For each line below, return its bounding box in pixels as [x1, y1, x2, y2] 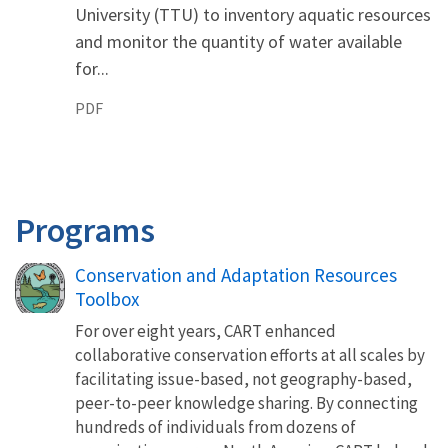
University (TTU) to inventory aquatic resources [75, 3, 431, 27]
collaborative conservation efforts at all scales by [75, 344, 425, 367]
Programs [15, 209, 155, 252]
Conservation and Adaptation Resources [75, 263, 397, 288]
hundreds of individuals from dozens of [75, 416, 356, 439]
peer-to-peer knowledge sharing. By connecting [75, 392, 418, 415]
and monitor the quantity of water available [75, 30, 402, 54]
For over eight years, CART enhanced [75, 320, 336, 343]
